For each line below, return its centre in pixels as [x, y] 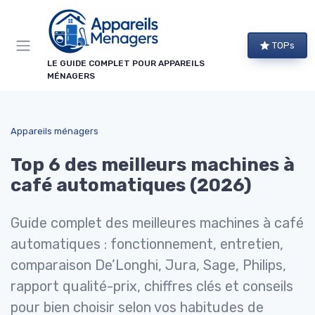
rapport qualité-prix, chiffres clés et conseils [152, 286]
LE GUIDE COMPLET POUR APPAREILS [126, 63]
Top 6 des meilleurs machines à [153, 165]
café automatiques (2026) [131, 185]
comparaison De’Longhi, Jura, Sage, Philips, [148, 265]
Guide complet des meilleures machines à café [157, 223]
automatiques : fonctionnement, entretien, [147, 244]
